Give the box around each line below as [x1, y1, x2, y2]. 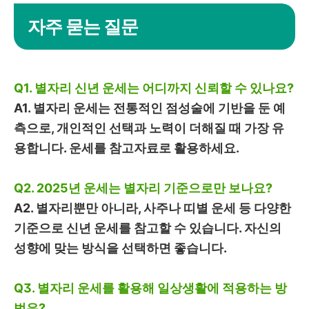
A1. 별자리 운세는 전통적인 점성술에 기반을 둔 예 [14, 100, 286, 115]
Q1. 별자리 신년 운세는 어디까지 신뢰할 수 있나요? [14, 80, 294, 95]
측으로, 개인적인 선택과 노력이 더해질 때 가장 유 [14, 120, 284, 135]
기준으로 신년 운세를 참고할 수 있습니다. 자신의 [14, 220, 281, 235]
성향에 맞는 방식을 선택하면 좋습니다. [14, 240, 227, 255]
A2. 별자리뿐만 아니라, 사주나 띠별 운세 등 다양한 [14, 200, 291, 215]
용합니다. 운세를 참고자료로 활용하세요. [14, 140, 239, 155]
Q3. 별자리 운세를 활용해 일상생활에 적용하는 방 [14, 280, 287, 295]
